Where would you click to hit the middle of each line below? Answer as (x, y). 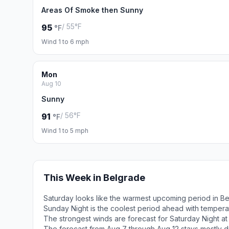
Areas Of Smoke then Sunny (92, 10)
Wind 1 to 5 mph (65, 131)
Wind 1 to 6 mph (65, 42)
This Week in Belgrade (94, 178)
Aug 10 (51, 84)
